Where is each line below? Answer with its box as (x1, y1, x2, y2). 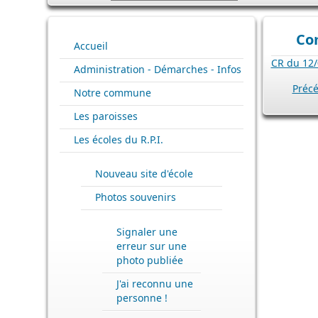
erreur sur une (116, 238, 187, 253)
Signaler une (116, 224, 177, 238)
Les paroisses (74, 109, 138, 123)
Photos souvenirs (95, 190, 176, 204)
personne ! (116, 290, 168, 305)
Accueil (74, 38, 108, 53)
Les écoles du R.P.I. (74, 132, 163, 146)
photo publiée (116, 253, 183, 267)
